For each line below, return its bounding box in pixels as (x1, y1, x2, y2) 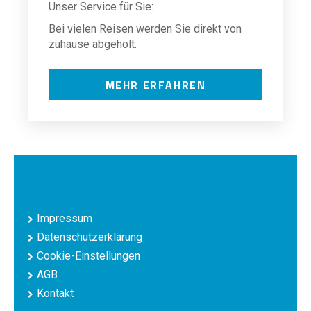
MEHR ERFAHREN (105, 76, 206, 93)
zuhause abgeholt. (49, 37, 137, 51)
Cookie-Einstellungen (37, 249, 140, 262)
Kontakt (37, 287, 74, 300)
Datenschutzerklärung (37, 230, 142, 244)
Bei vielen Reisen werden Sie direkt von (49, 22, 242, 35)
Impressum (37, 212, 92, 225)
